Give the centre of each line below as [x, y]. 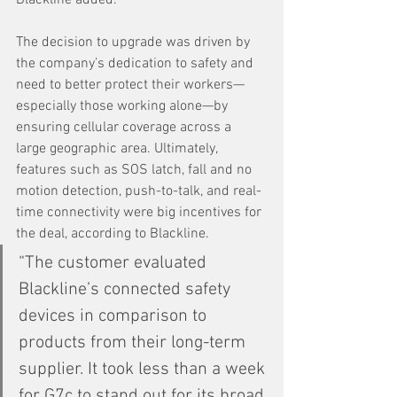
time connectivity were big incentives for [140, 212]
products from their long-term [134, 343]
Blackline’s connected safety [127, 289]
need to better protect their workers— [130, 85]
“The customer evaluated [115, 263]
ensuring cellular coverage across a [125, 127]
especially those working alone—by [124, 106]
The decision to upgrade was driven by [135, 42]
